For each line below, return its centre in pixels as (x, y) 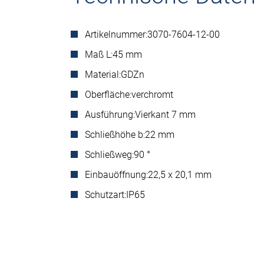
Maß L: (99, 55)
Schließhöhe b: (115, 135)
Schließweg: (109, 155)
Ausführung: (110, 115)
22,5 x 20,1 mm (180, 175)
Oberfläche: (108, 95)
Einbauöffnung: (116, 175)
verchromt (152, 95)
